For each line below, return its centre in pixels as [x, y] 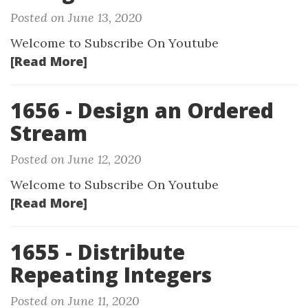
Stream [49, 133]
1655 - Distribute [98, 252]
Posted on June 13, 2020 [76, 18]
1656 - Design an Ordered [142, 110]
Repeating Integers [111, 275]
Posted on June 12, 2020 [76, 159]
